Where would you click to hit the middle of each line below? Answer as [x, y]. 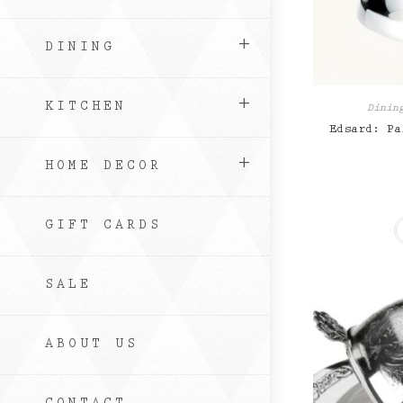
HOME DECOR [103, 167]
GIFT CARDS [103, 226]
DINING [80, 48]
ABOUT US [92, 345]
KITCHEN [86, 107]
